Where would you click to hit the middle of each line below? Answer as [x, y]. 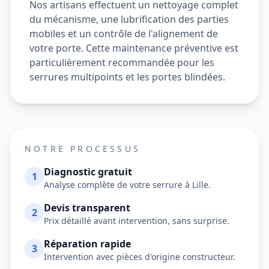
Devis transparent [87, 208]
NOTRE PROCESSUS [83, 149]
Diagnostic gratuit [88, 172]
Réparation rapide [87, 244]
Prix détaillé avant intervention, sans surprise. [137, 221]
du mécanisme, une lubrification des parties [129, 19]
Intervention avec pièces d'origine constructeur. [140, 257]
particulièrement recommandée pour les [122, 62]
